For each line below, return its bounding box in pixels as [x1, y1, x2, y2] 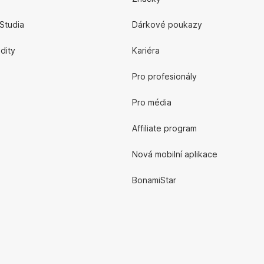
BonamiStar [132, 175, 176, 185]
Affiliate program [132, 123, 197, 133]
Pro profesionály [132, 71, 197, 81]
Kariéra [132, 45, 160, 55]
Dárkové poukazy [132, 19, 202, 29]
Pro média [132, 97, 171, 107]
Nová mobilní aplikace [132, 149, 217, 159]
